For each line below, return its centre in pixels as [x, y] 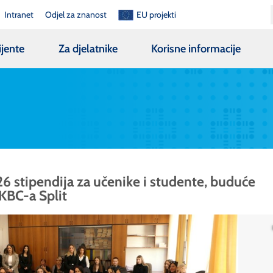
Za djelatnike [88, 48]
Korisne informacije [196, 48]
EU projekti [157, 14]
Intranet [19, 14]
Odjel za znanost [76, 14]
